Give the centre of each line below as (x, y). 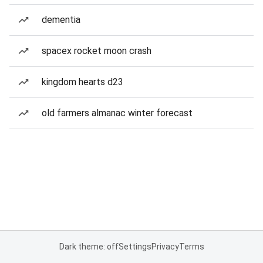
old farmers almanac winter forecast (117, 113)
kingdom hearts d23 (82, 82)
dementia (61, 20)
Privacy (165, 247)
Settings (135, 247)
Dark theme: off (89, 247)
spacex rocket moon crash (97, 51)
